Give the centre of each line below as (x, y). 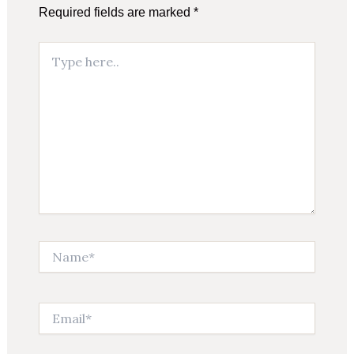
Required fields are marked (116, 13)
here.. (52, 65)
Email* (53, 310)
